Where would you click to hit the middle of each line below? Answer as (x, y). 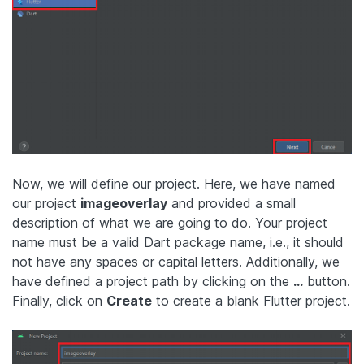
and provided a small (232, 204)
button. (327, 282)
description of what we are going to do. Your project (170, 223)
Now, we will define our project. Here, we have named (174, 184)
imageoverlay (124, 204)
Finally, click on (59, 301)
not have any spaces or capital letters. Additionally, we (176, 262)
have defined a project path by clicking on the (153, 282)
